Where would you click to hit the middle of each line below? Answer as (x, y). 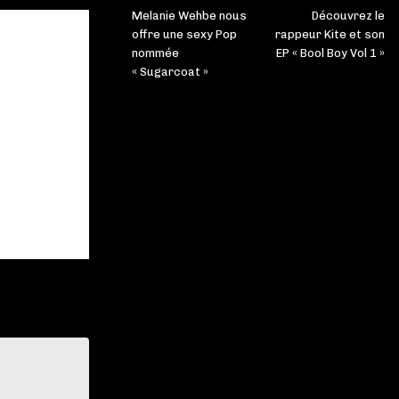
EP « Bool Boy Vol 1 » (330, 53)
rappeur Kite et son (330, 35)
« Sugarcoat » (170, 72)
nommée (155, 53)
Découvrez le (348, 16)
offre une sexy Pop (184, 35)
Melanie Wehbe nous (189, 16)
